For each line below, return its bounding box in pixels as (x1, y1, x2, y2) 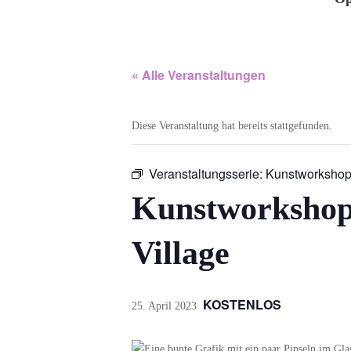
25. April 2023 (132, 300, 197, 313)
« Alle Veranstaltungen (132, 66, 266, 85)
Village (132, 235, 230, 272)
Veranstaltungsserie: (149, 165, 266, 183)
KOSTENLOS (203, 295, 281, 314)
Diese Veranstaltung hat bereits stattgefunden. (132, 120, 332, 132)
